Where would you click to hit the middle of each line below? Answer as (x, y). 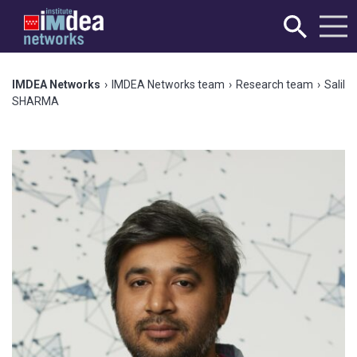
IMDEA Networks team (168, 84)
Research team (275, 84)
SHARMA (35, 101)
